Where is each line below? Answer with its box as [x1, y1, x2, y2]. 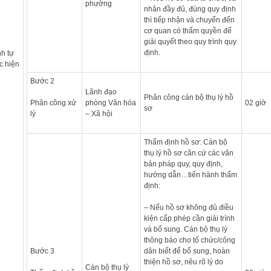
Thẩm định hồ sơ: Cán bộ [143, 137, 227, 146]
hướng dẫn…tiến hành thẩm [143, 170, 237, 179]
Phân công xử [30, 98, 76, 107]
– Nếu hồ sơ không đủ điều [143, 203, 233, 212]
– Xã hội [85, 109, 113, 118]
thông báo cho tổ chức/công [143, 235, 235, 244]
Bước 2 [30, 76, 54, 85]
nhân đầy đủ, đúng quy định [143, 4, 236, 13]
